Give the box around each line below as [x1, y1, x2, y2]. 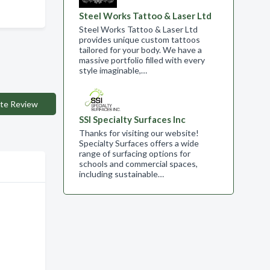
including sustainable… [78, 169, 164, 179]
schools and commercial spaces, [78, 159, 198, 169]
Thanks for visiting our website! [78, 128, 199, 138]
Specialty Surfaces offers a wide [78, 138, 199, 148]
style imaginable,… [78, 65, 147, 75]
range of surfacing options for [78, 148, 190, 159]
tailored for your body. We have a [78, 45, 202, 55]
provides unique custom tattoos [78, 34, 200, 45]
